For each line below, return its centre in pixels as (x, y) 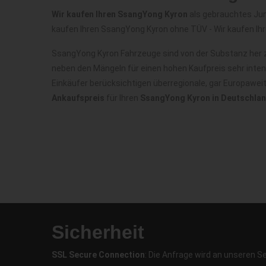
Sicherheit (98, 232)
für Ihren (122, 98)
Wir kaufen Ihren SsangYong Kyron (120, 14)
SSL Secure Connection (98, 255)
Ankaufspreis (78, 98)
